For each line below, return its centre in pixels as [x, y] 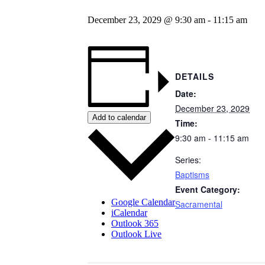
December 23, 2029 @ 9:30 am [146, 20]
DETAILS [195, 76]
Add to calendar [119, 118]
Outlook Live [136, 234]
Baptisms [192, 174]
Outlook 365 [135, 223]
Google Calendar [143, 202]
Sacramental [199, 204]
